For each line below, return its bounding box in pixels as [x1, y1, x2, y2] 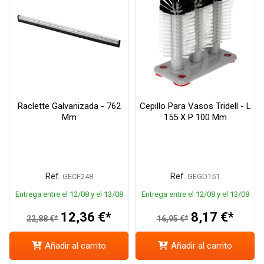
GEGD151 [187, 172, 220, 181]
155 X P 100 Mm [163, 112, 227, 123]
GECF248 [62, 172, 93, 181]
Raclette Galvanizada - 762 [17, 101, 121, 112]
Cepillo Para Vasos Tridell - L [139, 101, 251, 112]
